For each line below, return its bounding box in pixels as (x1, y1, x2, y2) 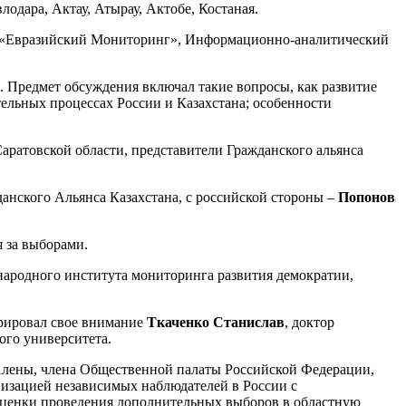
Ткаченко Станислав (147, 314, 285, 330)
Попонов (338, 188, 395, 205)
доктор (292, 314, 334, 330)
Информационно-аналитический (185, 31, 389, 47)
